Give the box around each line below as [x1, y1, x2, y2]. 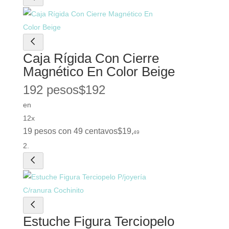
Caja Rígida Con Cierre [22, 51, 159, 66]
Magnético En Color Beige [22, 64, 175, 80]
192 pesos [22, 83, 79, 97]
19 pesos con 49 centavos [22, 127, 118, 136]
